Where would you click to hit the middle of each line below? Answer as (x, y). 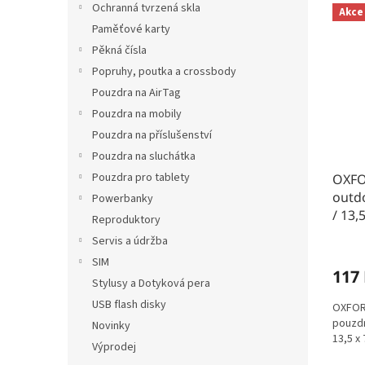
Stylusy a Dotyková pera (151, 284)
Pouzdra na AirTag (136, 93)
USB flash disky (129, 305)
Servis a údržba (130, 241)
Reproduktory (126, 220)
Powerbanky (123, 199)
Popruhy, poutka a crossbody (164, 72)
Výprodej (114, 347)
